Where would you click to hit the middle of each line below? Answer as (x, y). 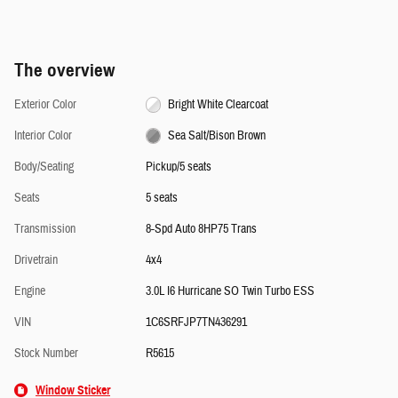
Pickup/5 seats (178, 167)
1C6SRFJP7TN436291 (196, 322)
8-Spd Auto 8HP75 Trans (201, 229)
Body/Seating (44, 167)
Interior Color (43, 135)
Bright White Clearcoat (219, 104)
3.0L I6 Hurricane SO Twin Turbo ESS (230, 291)
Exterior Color (45, 104)
